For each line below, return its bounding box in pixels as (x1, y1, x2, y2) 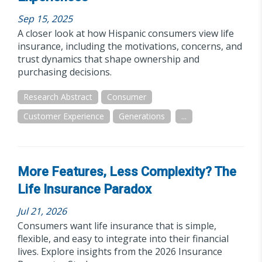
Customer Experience (23, 111, 104, 122)
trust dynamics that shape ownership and (18, 53, 199, 65)
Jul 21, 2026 (18, 205, 67, 218)
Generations (119, 111, 165, 122)
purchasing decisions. (18, 65, 112, 78)
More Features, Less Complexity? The (18, 164, 236, 179)
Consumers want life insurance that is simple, (18, 219, 216, 232)
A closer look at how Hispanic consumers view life (18, 27, 234, 40)
